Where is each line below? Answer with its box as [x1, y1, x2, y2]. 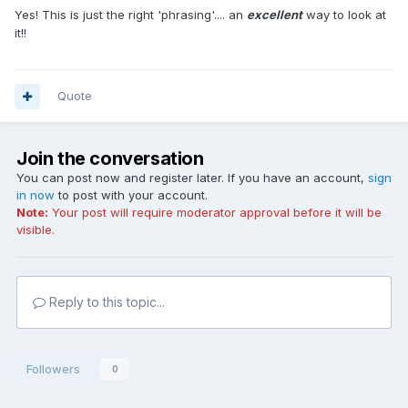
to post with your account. [55, 188, 208, 202]
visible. [16, 222, 55, 237]
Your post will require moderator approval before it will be [48, 205, 382, 219]
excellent [247, 7, 302, 22]
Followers [26, 362, 80, 376]
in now [16, 188, 55, 202]
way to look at [302, 7, 386, 22]
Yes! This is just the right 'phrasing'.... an [15, 7, 247, 22]
